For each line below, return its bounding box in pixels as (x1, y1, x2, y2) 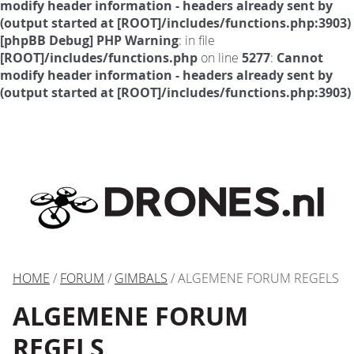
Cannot (277, 49, 323, 66)
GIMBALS (115, 269, 168, 287)
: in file (179, 32, 215, 49)
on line (198, 49, 242, 66)
